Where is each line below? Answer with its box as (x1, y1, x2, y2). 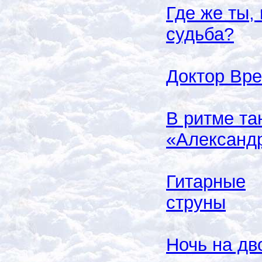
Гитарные (166, 171, 246, 192)
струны (166, 192, 226, 213)
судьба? (166, 23, 234, 44)
